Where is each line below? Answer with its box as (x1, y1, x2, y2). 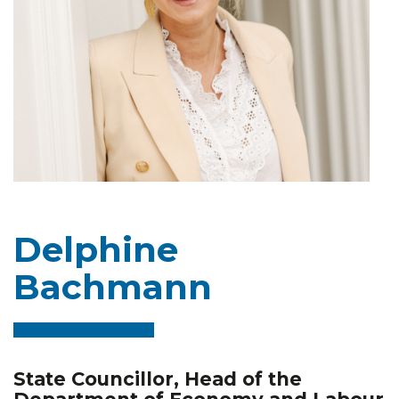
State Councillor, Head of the (13, 367, 302, 390)
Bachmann (13, 265, 212, 308)
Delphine (13, 227, 178, 271)
